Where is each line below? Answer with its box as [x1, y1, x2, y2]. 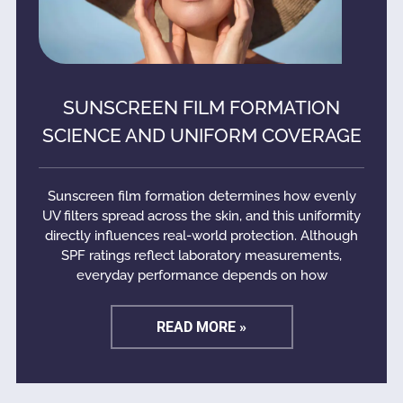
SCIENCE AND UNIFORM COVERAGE [41, 123, 362, 147]
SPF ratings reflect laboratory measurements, [61, 246, 342, 264]
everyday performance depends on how [76, 266, 327, 283]
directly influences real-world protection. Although [45, 227, 358, 244]
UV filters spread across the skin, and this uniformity [42, 207, 361, 224]
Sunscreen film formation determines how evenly [47, 187, 356, 204]
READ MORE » [157, 318, 246, 336]
